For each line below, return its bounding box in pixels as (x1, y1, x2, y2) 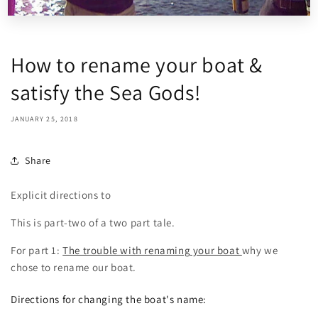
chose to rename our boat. (11, 261, 137, 275)
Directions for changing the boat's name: (11, 292, 207, 307)
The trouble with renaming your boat (62, 243, 242, 258)
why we (241, 243, 278, 258)
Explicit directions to (11, 188, 114, 202)
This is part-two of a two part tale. (11, 216, 175, 230)
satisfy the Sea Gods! (11, 78, 201, 107)
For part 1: (11, 243, 63, 258)
